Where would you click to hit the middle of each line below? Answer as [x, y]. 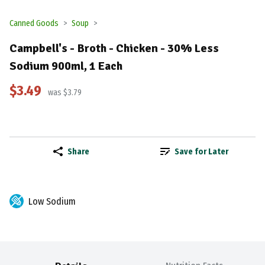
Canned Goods [34, 23]
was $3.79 [64, 93]
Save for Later [201, 151]
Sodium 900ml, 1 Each [66, 66]
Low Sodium [52, 202]
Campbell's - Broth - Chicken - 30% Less [114, 48]
